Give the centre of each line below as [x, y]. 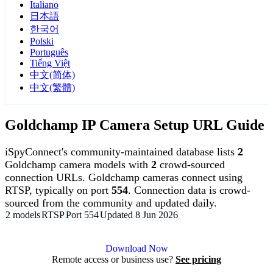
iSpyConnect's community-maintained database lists [121, 152]
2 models [23, 215]
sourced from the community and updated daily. [111, 203]
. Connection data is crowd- [189, 190]
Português [49, 52]
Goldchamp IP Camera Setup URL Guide [135, 125]
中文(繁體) [52, 88]
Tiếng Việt [50, 63]
